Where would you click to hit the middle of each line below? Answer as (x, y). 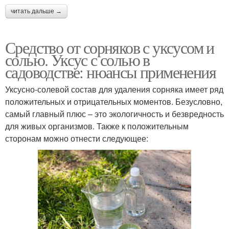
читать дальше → (36, 11)
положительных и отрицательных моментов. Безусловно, (114, 101)
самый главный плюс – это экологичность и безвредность (114, 113)
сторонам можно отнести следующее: (77, 138)
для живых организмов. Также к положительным (97, 126)
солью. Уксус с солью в (77, 59)
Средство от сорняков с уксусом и (110, 47)
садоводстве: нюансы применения (110, 72)
